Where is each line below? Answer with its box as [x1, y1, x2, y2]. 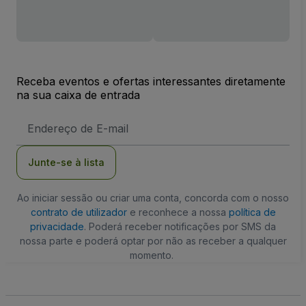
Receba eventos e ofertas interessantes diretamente [16, 74, 286, 88]
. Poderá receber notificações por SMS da [84, 220, 276, 232]
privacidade [30, 220, 84, 232]
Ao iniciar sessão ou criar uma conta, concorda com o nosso [17, 191, 289, 204]
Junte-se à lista [28, 156, 105, 168]
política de [228, 206, 276, 218]
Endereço [27, 114, 66, 125]
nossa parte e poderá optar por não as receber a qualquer [19, 234, 287, 247]
